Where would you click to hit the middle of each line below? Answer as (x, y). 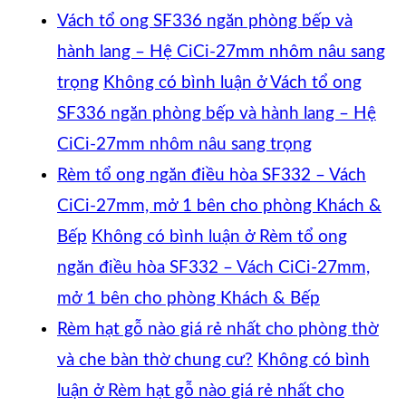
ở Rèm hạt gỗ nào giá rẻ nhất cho (217, 391)
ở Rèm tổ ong (294, 237)
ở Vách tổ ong (307, 82)
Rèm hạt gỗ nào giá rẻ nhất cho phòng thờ (218, 329)
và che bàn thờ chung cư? (155, 360)
